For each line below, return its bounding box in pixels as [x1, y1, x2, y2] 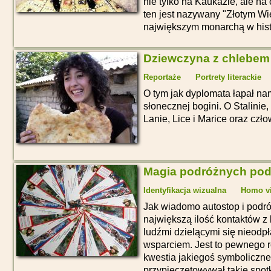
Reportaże [143, 72, 181, 82]
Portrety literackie [195, 72, 261, 82]
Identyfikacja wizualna [143, 185, 226, 195]
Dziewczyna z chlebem [143, 51, 270, 65]
